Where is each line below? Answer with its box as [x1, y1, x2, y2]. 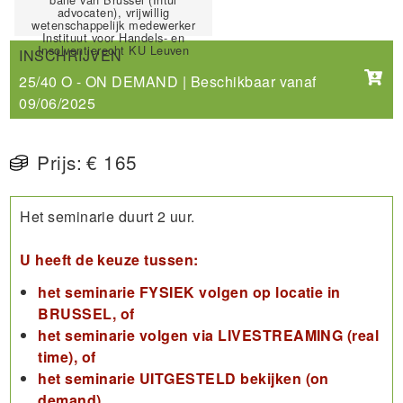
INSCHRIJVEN [19, 45, 122, 66]
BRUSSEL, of [38, 302, 135, 324]
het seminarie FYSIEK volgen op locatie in [38, 281, 341, 302]
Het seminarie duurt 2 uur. [20, 205, 200, 227]
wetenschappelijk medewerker [31, 16, 196, 33]
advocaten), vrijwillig [57, 4, 170, 21]
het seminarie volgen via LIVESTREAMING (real [38, 324, 380, 345]
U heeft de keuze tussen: [20, 248, 203, 270]
